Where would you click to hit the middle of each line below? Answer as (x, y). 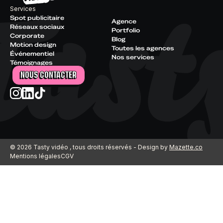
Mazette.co (186, 147)
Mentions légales (35, 156)
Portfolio (126, 31)
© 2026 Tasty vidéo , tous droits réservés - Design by (90, 147)
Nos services (133, 57)
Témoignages (31, 62)
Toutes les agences (143, 49)
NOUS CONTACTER (49, 75)
